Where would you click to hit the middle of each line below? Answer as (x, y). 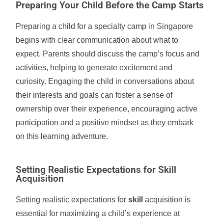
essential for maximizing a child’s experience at (98, 213)
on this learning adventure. (62, 136)
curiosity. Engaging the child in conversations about (105, 81)
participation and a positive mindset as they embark (105, 123)
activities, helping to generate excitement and (94, 68)
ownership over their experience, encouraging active (107, 109)
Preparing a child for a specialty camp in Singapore (105, 26)
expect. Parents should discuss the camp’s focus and (108, 54)
